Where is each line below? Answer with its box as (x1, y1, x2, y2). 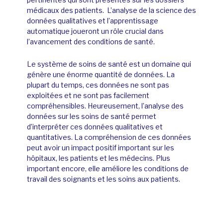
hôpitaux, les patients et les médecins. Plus (27, 153, 170, 162)
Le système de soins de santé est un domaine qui (27, 59, 191, 68)
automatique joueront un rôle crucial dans (27, 26, 164, 35)
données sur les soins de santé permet (27, 111, 156, 120)
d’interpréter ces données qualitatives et (27, 122, 163, 131)
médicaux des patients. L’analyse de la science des (27, 5, 196, 14)
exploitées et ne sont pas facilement (27, 91, 149, 100)
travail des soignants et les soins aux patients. (27, 174, 180, 183)
